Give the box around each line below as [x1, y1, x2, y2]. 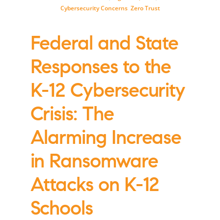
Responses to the [30, 59, 171, 79]
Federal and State [30, 35, 179, 55]
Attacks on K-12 [30, 177, 160, 196]
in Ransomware [30, 153, 158, 173]
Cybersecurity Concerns [60, 4, 128, 12]
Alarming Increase [30, 130, 182, 149]
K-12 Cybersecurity [30, 82, 186, 102]
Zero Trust [130, 4, 160, 12]
